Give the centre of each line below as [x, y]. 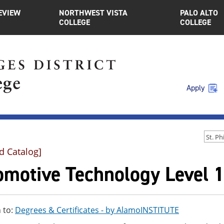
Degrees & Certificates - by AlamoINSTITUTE [97, 210]
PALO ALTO [199, 13]
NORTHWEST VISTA [93, 13]
